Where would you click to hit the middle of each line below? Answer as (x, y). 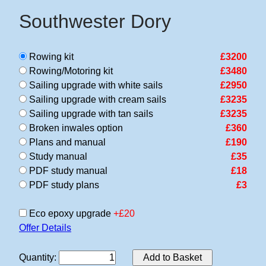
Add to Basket (172, 257)
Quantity (37, 257)
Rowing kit (50, 57)
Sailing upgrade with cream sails (96, 99)
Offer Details (45, 228)
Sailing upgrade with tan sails (90, 114)
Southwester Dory (95, 21)
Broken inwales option (75, 128)
